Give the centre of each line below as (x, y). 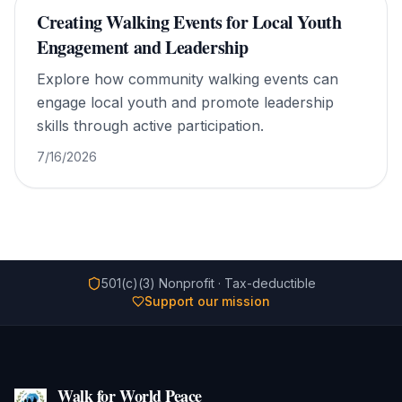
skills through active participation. (150, 126)
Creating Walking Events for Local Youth (189, 22)
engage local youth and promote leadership (185, 102)
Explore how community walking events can (188, 79)
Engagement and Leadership (143, 47)
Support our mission (207, 301)
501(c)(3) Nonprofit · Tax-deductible (208, 283)
